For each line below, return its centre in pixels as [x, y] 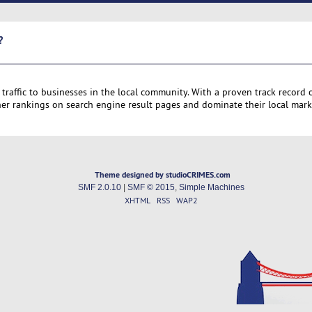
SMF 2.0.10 [99, 188]
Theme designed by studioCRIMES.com [163, 175]
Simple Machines [211, 188]
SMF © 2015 [151, 188]
